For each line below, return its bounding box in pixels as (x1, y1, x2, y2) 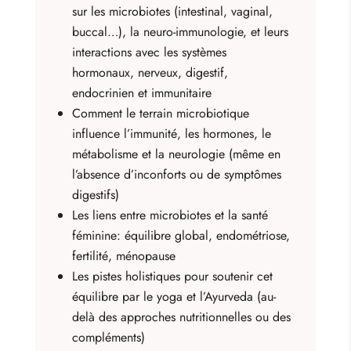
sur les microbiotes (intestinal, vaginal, (72, 2, 273, 20)
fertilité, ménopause (72, 246, 176, 265)
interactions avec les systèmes (72, 42, 227, 61)
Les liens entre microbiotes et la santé (72, 205, 269, 224)
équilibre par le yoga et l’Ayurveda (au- (72, 287, 277, 306)
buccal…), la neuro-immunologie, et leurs (72, 22, 289, 41)
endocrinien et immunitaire (72, 83, 212, 102)
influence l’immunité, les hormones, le (72, 124, 272, 143)
